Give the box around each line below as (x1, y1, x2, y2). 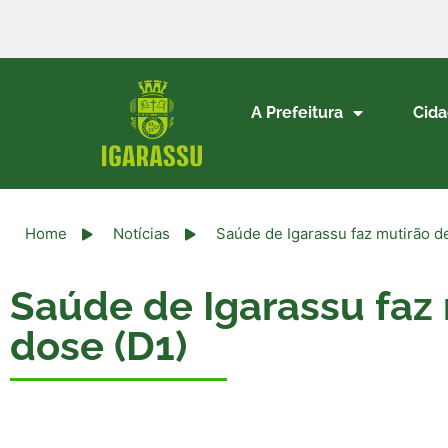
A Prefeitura (250, 103, 343, 122)
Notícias (113, 224, 170, 244)
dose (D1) (10, 322, 187, 370)
